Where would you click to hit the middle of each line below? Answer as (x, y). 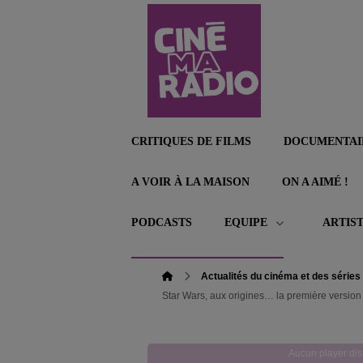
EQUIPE (248, 222)
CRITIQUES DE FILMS (191, 141)
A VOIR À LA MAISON (190, 182)
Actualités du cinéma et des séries (281, 276)
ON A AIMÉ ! (315, 182)
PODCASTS (162, 222)
